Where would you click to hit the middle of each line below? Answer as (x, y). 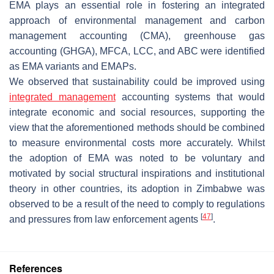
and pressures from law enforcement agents (105, 219)
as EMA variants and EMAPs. (73, 66)
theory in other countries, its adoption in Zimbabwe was (137, 188)
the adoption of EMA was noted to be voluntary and (137, 158)
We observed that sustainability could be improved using (137, 81)
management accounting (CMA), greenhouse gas (137, 35)
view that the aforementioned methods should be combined (137, 127)
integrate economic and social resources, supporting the (137, 112)
